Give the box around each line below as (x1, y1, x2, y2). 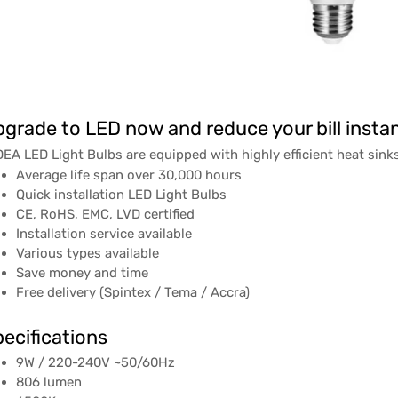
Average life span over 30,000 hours (15, 166, 242, 183)
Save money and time (15, 264, 148, 281)
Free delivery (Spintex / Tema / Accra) (15, 283, 250, 300)
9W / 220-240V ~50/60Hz (15, 354, 175, 371)
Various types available (15, 244, 159, 261)
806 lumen (15, 374, 82, 391)
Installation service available (15, 225, 192, 242)
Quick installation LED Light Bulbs (15, 186, 227, 203)
